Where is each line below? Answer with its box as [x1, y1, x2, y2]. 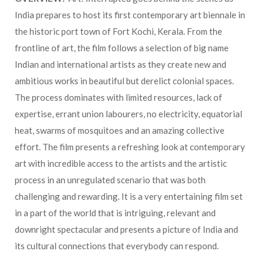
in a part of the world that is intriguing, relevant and [15, 207, 216, 218]
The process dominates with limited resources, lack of [15, 91, 222, 103]
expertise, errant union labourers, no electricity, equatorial [15, 108, 242, 119]
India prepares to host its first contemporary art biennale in [15, 9, 245, 20]
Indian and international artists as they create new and [15, 58, 226, 70]
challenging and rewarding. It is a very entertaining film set [15, 190, 243, 202]
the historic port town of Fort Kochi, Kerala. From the [15, 25, 222, 37]
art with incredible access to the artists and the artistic [15, 157, 227, 169]
